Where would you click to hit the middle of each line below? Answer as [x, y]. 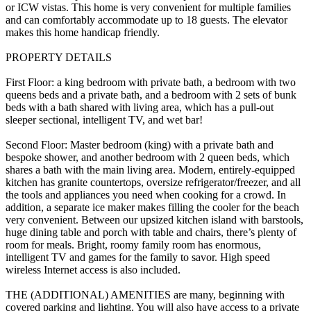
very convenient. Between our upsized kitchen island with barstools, [154, 219]
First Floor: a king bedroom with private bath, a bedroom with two [151, 82]
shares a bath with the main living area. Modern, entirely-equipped [150, 169]
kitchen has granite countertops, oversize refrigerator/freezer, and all [153, 182]
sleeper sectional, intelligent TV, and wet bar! [104, 119]
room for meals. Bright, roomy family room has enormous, [133, 244]
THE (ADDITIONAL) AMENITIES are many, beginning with [145, 294]
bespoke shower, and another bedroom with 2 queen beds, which [148, 157]
